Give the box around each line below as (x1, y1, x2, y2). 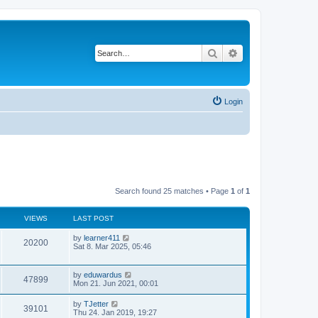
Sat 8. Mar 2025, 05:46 (73, 242, 151, 251)
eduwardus (84, 270, 122, 279)
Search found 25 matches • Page (115, 187, 231, 195)
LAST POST (73, 214, 114, 222)
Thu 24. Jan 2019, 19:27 (73, 308, 157, 317)
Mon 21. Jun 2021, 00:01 (73, 279, 158, 287)
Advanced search (238, 46, 313, 59)
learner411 (84, 234, 120, 242)
